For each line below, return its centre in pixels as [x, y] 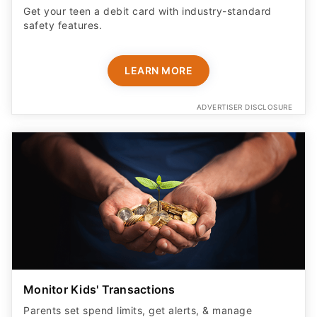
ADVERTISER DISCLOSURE [244, 106]
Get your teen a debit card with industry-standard [148, 11]
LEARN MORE [158, 70]
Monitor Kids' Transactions [99, 290]
